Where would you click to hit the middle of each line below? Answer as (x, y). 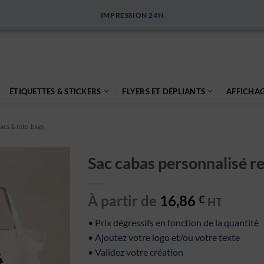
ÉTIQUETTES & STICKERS (55, 91)
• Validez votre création (136, 252)
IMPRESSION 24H (132, 15)
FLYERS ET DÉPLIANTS (164, 91)
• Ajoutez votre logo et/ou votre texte (164, 237)
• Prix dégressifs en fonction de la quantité (173, 222)
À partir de (124, 201)
